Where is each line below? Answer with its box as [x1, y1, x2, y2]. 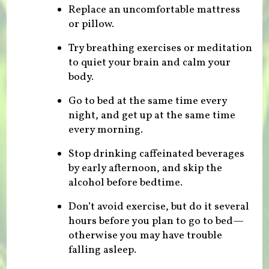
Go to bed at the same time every [68, 93, 227, 109]
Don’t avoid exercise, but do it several [68, 199, 249, 214]
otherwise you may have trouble [68, 228, 222, 243]
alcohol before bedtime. [68, 175, 183, 190]
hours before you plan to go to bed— [68, 213, 244, 229]
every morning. [68, 122, 143, 138]
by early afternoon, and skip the [68, 160, 222, 176]
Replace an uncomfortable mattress [68, 2, 240, 17]
